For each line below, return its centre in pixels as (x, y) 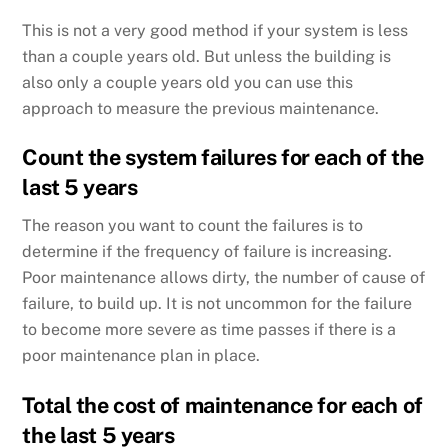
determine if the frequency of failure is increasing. (207, 252)
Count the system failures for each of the (223, 157)
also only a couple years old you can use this (188, 82)
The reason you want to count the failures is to (193, 226)
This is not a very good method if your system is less (215, 30)
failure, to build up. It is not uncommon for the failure (217, 304)
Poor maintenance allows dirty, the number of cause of (224, 278)
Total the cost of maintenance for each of (222, 405)
